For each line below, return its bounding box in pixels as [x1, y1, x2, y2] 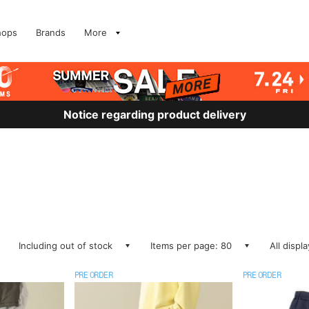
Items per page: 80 [150, 240, 232, 251]
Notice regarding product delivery [63, 108, 246, 121]
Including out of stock [19, 240, 112, 251]
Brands [36, 27, 66, 38]
